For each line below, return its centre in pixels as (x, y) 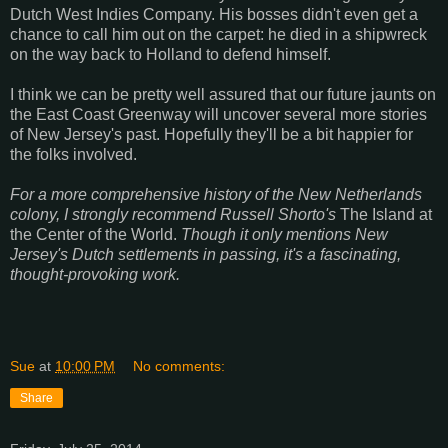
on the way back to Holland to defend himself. (170, 54)
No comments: (179, 365)
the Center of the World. (95, 234)
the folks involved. (73, 154)
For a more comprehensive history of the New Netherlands (216, 194)
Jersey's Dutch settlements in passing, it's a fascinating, (205, 254)
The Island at (386, 214)
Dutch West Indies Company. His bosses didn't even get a (214, 14)
